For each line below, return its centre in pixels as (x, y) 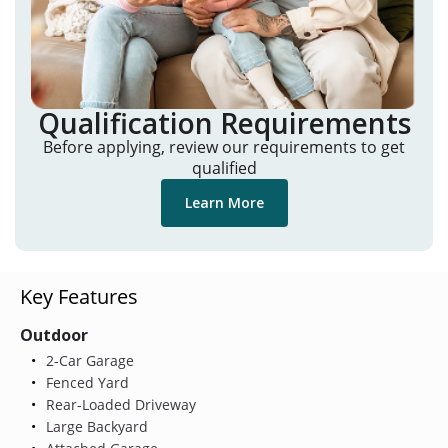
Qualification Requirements (224, 123)
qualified (224, 168)
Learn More (224, 203)
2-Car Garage (87, 360)
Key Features (79, 296)
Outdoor (54, 334)
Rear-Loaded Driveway (118, 404)
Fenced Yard (85, 382)
